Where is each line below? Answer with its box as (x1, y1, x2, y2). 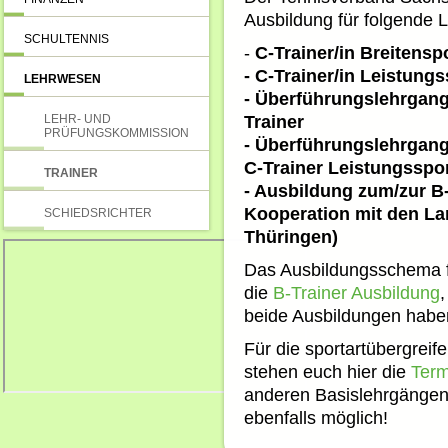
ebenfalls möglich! (244, 408, 388, 428)
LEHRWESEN (24, 72, 101, 86)
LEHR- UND (44, 112, 111, 126)
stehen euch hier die (244, 362, 411, 382)
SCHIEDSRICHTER (44, 206, 152, 220)
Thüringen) (244, 227, 338, 247)
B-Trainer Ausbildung (273, 283, 440, 303)
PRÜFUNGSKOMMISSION (44, 126, 189, 140)
